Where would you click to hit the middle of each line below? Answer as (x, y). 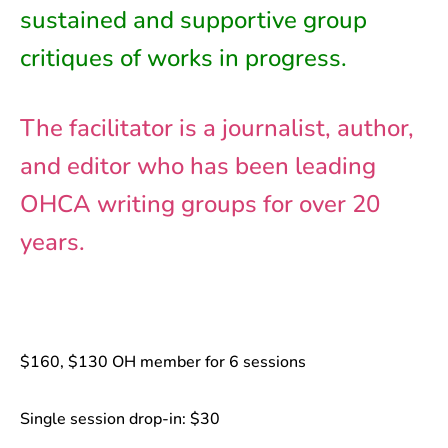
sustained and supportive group (193, 20)
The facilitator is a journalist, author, (217, 128)
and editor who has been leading (198, 166)
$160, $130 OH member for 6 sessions (163, 362)
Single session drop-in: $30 (120, 419)
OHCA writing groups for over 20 (200, 204)
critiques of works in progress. (183, 58)
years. (52, 242)
